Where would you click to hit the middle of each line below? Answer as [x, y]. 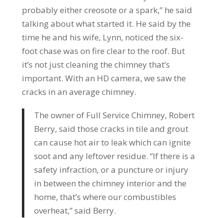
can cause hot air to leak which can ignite [112, 142]
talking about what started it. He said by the [106, 23]
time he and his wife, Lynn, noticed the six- [102, 37]
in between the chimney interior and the [110, 183]
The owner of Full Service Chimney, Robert [114, 115]
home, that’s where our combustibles [105, 197]
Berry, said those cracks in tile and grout [111, 128]
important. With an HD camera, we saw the [104, 78]
